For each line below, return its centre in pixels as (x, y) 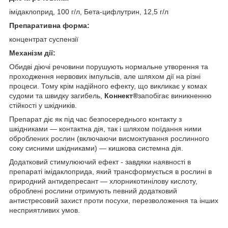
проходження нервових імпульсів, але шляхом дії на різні (105, 77)
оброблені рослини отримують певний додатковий (93, 191)
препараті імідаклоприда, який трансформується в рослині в (110, 172)
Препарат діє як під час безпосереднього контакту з (95, 119)
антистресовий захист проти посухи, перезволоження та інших (114, 201)
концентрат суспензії (44, 39)
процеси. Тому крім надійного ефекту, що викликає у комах (108, 86)
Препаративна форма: (49, 26)
